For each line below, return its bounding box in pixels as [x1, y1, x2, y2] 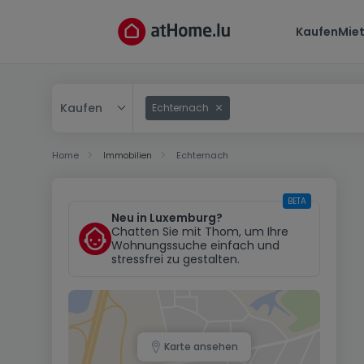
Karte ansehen [163, 340, 238, 353]
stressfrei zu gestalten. [111, 251, 240, 267]
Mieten [68, 167, 95, 183]
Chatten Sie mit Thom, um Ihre [111, 223, 288, 240]
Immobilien [103, 149, 152, 162]
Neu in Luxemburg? [111, 210, 223, 226]
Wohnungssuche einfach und [111, 237, 279, 253]
